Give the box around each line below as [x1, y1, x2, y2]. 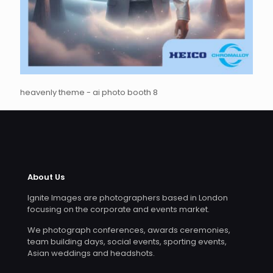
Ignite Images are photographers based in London [27, 192, 228, 204]
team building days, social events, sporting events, [27, 236, 227, 247]
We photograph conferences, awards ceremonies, [27, 224, 230, 236]
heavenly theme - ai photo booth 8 [20, 87, 158, 98]
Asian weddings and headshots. [27, 247, 155, 259]
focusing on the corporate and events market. [27, 204, 210, 215]
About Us [27, 171, 65, 183]
